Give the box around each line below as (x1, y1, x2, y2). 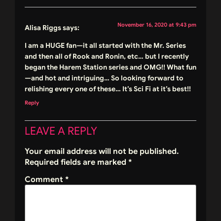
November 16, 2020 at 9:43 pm (117, 21, 196, 29)
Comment (25, 175, 65, 185)
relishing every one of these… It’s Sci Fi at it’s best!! (25, 84, 191, 94)
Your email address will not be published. (25, 147, 179, 157)
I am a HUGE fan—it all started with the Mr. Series (25, 41, 186, 50)
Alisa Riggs (25, 23, 61, 33)
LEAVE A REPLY (25, 124, 97, 138)
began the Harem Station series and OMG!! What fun (25, 63, 196, 72)
